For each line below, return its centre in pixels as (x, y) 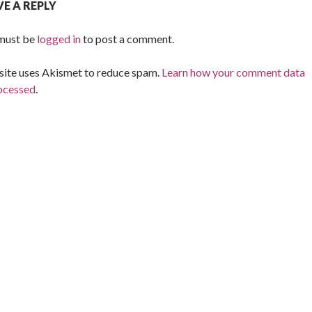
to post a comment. (127, 39)
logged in (59, 39)
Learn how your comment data (233, 72)
